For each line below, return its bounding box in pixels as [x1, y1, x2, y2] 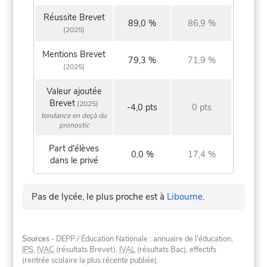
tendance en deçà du [41, 110, 107, 120]
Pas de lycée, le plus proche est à [32, 190, 167, 203]
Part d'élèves [49, 142, 100, 155]
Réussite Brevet [43, 11, 105, 24]
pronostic [58, 120, 89, 130]
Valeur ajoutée [46, 85, 102, 98]
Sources [22, 234, 50, 245]
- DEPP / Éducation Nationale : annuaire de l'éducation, [49, 234, 234, 245]
